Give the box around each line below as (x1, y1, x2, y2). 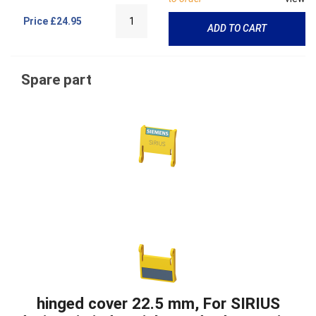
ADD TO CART (207, 23, 267, 35)
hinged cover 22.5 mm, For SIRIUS (36, 293, 280, 312)
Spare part (21, 71, 92, 88)
